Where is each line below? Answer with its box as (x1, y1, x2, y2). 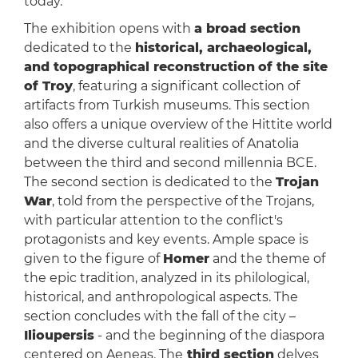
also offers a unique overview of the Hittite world (23, 117, 332, 133)
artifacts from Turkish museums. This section (23, 97, 310, 113)
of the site (257, 59, 328, 75)
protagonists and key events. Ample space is (23, 232, 308, 248)
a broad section (193, 21, 300, 37)
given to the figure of (23, 251, 163, 267)
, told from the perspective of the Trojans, (51, 193, 314, 209)
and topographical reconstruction (23, 59, 255, 75)
